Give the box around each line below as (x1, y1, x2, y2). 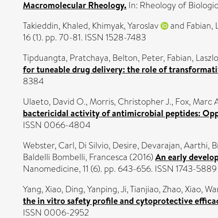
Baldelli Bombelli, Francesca (23, 150, 127, 163)
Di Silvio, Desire (78, 139, 137, 152)
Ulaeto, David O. (23, 95, 86, 108)
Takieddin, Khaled (23, 19, 88, 32)
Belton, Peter (112, 51, 163, 64)
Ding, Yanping (65, 182, 117, 196)
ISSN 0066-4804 (23, 118, 91, 131)
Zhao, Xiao (163, 182, 201, 196)
